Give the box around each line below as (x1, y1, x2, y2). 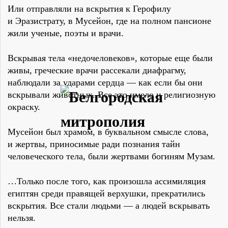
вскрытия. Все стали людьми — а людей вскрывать (8, 201, 210, 211)
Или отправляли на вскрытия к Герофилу (8, 4, 171, 14)
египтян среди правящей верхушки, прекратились (8, 188, 205, 199)
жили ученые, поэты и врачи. (8, 28, 124, 39)
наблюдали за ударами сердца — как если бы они (8, 77, 203, 88)
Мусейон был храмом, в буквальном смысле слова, (8, 127, 209, 137)
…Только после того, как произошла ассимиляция (8, 176, 206, 187)
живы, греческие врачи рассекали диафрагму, (8, 65, 186, 76)
